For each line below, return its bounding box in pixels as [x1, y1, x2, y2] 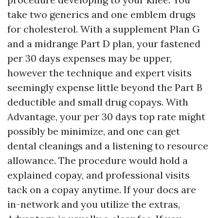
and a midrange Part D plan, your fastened [7, 37, 200, 50]
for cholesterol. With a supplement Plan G [7, 23, 200, 35]
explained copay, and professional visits [7, 169, 190, 181]
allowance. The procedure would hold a [7, 154, 188, 166]
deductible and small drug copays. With [7, 96, 188, 108]
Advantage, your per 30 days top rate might [7, 110, 205, 123]
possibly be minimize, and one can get [7, 125, 180, 137]
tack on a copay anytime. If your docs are [7, 183, 196, 196]
